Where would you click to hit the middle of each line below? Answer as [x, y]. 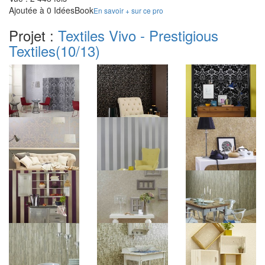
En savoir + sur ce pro [128, 10]
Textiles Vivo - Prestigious [138, 35]
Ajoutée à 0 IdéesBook [51, 10]
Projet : [33, 35]
